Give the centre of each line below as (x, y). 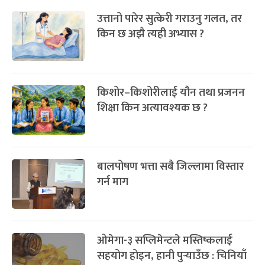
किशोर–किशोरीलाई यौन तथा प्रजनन (171, 93)
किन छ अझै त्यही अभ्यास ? (151, 34)
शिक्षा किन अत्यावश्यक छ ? (152, 108)
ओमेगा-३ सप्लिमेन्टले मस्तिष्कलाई (165, 241)
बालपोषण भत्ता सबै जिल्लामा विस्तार (170, 167)
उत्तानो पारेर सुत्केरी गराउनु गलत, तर (169, 19)
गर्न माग (113, 182)
